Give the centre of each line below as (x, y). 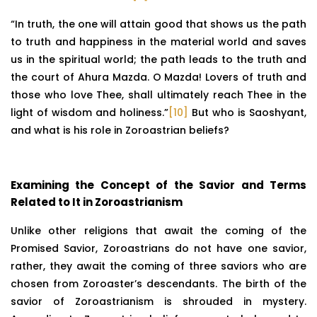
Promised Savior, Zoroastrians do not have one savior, (158, 249)
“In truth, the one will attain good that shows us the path (158, 24)
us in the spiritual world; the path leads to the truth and (158, 59)
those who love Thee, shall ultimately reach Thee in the (158, 94)
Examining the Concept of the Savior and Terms (158, 185)
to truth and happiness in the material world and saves (158, 41)
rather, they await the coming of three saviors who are (158, 266)
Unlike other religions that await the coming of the (158, 231)
